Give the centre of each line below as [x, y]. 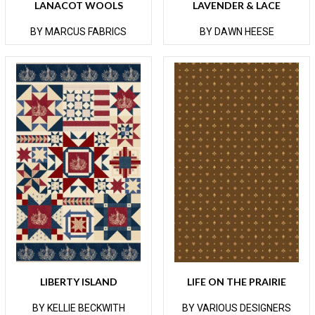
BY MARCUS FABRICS [78, 31]
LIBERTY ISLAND [78, 282]
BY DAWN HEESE [237, 31]
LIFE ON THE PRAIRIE [237, 282]
